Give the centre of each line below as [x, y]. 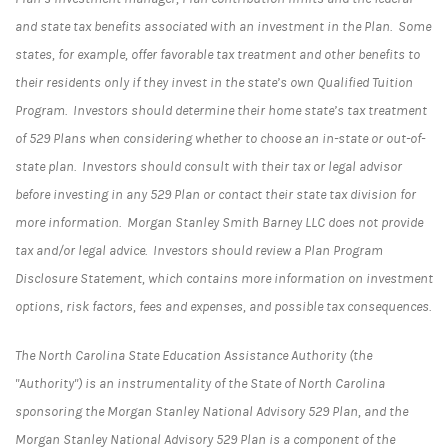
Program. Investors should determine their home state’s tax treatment [221, 110]
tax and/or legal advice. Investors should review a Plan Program [199, 250]
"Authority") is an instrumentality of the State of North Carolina [200, 383]
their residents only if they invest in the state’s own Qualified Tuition [214, 82]
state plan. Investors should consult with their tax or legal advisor [208, 166]
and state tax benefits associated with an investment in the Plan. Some [223, 26]
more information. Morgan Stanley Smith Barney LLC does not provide [219, 222]
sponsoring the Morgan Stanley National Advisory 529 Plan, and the [211, 411]
